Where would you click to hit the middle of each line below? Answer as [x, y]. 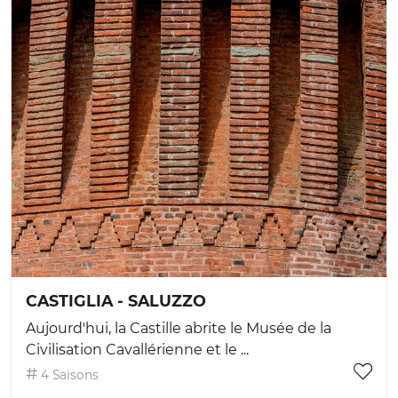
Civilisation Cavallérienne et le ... [137, 349]
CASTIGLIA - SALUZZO [116, 300]
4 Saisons [68, 374]
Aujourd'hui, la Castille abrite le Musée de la [179, 328]
